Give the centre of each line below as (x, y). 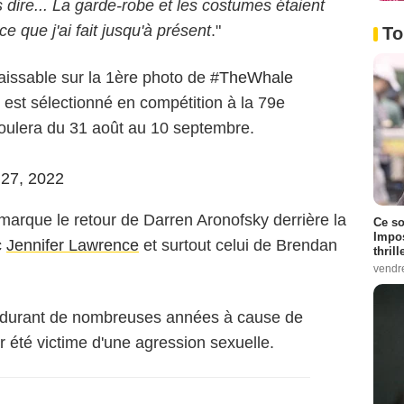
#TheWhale (252, 78)
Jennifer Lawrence (73, 246)
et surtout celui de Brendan (238, 246)
